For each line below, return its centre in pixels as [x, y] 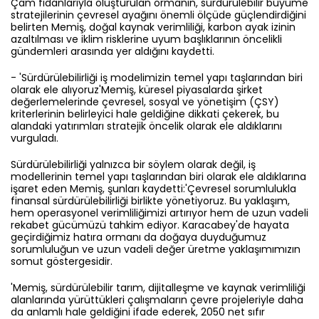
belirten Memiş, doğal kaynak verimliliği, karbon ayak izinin [153, 27]
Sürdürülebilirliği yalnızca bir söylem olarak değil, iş [133, 164]
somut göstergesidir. [62, 261]
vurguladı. [35, 138]
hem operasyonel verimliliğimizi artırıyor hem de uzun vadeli [159, 213]
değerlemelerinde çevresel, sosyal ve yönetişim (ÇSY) [145, 101]
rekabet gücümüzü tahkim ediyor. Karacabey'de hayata [150, 225]
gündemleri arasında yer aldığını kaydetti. [113, 51]
